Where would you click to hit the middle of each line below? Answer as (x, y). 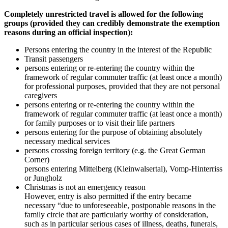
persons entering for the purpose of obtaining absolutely (113, 132)
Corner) (37, 159)
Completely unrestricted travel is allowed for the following (104, 14)
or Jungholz (43, 178)
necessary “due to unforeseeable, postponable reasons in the (120, 205)
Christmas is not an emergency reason (85, 187)
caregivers (41, 95)
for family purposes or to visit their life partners (99, 123)
